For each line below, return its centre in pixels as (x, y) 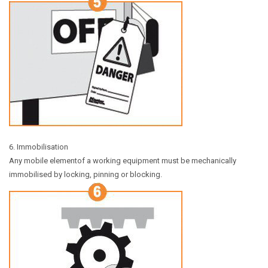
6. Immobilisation (39, 147)
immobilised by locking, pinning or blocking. (86, 174)
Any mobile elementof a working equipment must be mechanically (123, 161)
